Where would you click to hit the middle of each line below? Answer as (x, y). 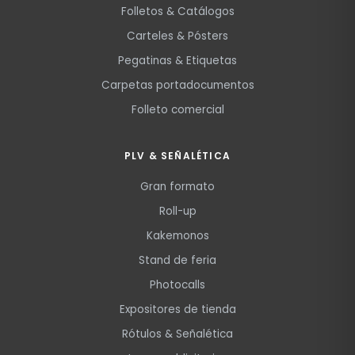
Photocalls (177, 285)
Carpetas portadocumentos (177, 85)
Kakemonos (177, 236)
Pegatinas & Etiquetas (177, 61)
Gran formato (177, 187)
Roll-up (177, 211)
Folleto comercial (177, 110)
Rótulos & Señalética (177, 334)
